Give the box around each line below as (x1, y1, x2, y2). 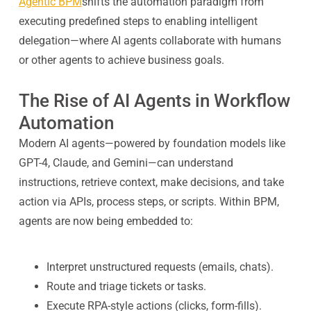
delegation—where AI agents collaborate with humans (18, 34, 281, 47)
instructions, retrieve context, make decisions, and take (18, 176, 284, 189)
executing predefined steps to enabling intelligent (18, 15, 258, 28)
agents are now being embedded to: (18, 215, 193, 228)
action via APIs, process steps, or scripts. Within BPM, (18, 195, 279, 208)
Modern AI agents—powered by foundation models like (18, 137, 285, 150)
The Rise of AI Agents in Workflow (18, 90, 290, 111)
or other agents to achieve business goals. (18, 53, 224, 67)
